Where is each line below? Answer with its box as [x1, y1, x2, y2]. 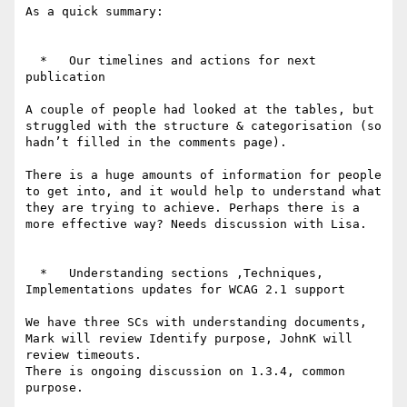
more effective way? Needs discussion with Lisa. [25, 217, 367, 232]
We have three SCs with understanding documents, [25, 315, 367, 330]
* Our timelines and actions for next [25, 54, 40, 68]
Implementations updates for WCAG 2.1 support [25, 283, 345, 297]
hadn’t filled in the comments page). [25, 135, 287, 150]
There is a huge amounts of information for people [25, 168, 382, 183]
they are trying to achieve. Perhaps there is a [25, 201, 360, 215]
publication [25, 70, 105, 84]
